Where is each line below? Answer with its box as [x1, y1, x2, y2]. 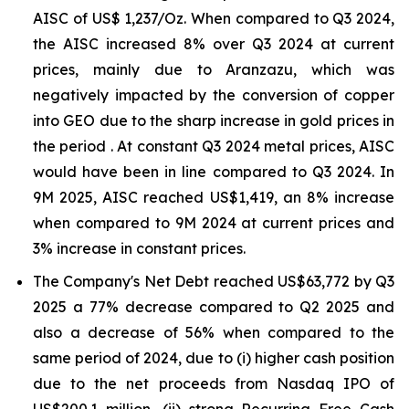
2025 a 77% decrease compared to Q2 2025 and [33, 298, 394, 316]
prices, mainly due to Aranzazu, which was [33, 60, 394, 79]
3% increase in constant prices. [33, 239, 246, 257]
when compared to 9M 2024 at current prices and [33, 214, 394, 232]
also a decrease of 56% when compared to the [33, 323, 394, 341]
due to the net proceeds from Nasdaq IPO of [33, 374, 394, 393]
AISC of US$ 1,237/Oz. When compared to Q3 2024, [33, 9, 394, 27]
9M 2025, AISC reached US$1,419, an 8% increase [33, 188, 394, 206]
